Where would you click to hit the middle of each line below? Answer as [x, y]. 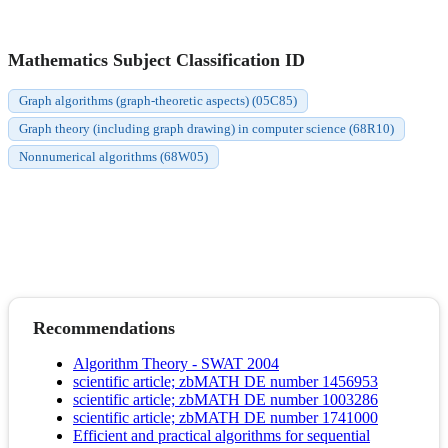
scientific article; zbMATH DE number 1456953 [225, 382]
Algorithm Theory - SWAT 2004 [176, 364]
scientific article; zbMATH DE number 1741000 [225, 418]
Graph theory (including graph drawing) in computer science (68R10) [206, 129]
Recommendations [104, 328]
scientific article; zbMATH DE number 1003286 [225, 400]
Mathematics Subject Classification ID [156, 60]
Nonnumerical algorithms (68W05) [113, 157]
